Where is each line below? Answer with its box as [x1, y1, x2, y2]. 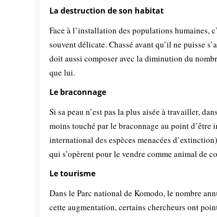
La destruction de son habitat [49, 5, 164, 16]
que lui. [49, 66, 75, 78]
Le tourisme [49, 168, 95, 179]
